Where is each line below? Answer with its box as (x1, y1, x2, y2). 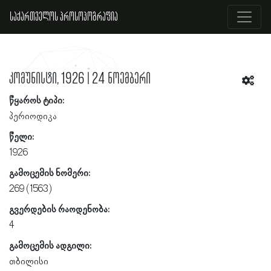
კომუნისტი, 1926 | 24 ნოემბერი (9, 69, 151, 88)
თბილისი (9, 256, 48, 267)
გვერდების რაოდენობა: (9, 204, 109, 215)
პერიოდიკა (9, 111, 57, 122)
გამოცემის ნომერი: (9, 168, 90, 179)
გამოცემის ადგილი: (9, 240, 91, 252)
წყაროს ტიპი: (9, 95, 64, 106)
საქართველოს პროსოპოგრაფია (10, 10, 118, 24)
